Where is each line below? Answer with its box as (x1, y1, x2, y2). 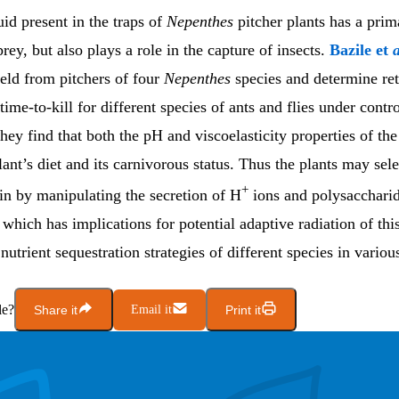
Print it (225, 302, 261, 317)
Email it (131, 302, 172, 316)
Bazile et (330, 41, 393, 60)
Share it (34, 302, 77, 317)
